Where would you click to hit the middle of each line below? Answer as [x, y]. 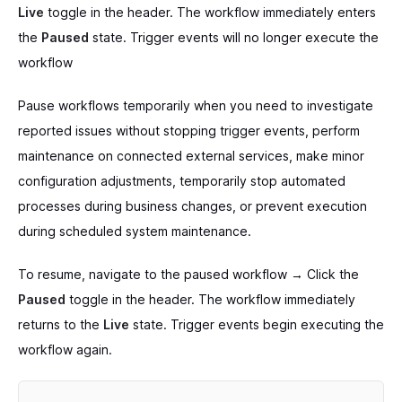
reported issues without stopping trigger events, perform [189, 130]
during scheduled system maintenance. [135, 231]
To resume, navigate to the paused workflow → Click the [188, 274]
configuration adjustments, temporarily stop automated [182, 180]
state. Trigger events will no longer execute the [234, 37]
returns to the [61, 324]
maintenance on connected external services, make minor [191, 155]
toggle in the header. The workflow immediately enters [210, 12]
